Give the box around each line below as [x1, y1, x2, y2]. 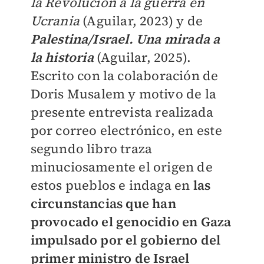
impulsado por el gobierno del [30, 231, 221, 249]
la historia [30, 48, 94, 66]
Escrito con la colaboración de [30, 67, 219, 84]
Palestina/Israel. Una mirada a [30, 30, 220, 48]
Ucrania [30, 12, 80, 29]
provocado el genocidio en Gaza [30, 213, 232, 230]
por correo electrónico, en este [30, 121, 222, 139]
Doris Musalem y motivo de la [30, 85, 217, 103]
